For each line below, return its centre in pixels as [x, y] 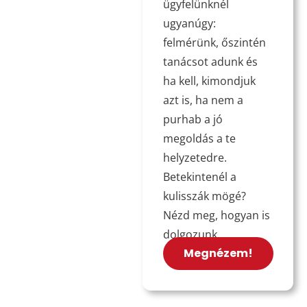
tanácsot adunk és [210, 61]
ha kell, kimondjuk [209, 81]
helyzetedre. [195, 157]
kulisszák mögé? [204, 196]
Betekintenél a [199, 176]
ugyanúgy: [189, 23]
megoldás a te [199, 138]
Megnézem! [218, 253]
